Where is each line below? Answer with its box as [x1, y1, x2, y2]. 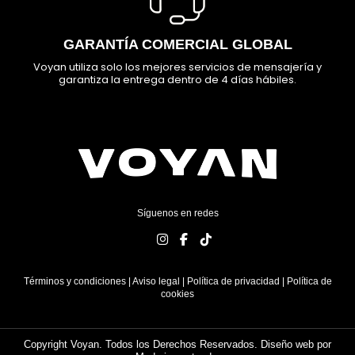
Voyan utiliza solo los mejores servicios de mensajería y [33, 59, 322, 74]
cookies [161, 288, 194, 300]
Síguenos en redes [136, 208, 219, 219]
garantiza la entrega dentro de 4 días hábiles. [59, 71, 296, 87]
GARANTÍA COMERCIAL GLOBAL [63, 36, 292, 52]
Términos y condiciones [23, 276, 126, 288]
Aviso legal [132, 276, 180, 288]
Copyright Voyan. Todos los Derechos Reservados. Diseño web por [24, 338, 331, 351]
